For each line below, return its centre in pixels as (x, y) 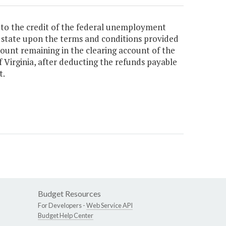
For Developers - (62, 206)
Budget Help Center (66, 216)
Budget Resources (69, 194)
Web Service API (109, 206)
